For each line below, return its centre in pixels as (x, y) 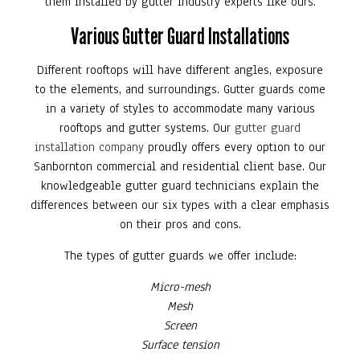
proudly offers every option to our (235, 147)
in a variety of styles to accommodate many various (180, 108)
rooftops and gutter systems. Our (147, 127)
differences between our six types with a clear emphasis (180, 205)
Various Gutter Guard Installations (180, 35)
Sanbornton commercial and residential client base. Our (180, 166)
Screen (180, 325)
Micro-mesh (180, 286)
